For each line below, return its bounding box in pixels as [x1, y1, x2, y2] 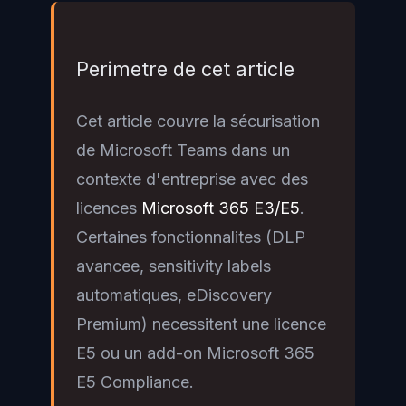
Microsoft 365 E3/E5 [141, 198, 300, 217]
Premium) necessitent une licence [76, 314, 326, 333]
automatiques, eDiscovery [76, 285, 272, 304]
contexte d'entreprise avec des [76, 169, 308, 188]
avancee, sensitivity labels [76, 256, 271, 275]
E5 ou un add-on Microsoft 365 [76, 343, 314, 362]
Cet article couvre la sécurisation [76, 111, 320, 130]
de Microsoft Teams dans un [76, 140, 290, 159]
